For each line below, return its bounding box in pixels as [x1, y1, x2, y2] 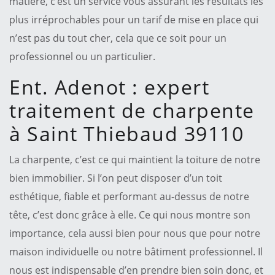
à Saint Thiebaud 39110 [9, 120, 244, 147]
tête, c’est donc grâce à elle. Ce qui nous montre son [9, 207, 250, 222]
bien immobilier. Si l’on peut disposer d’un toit [9, 171, 222, 185]
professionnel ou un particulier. [9, 49, 155, 63]
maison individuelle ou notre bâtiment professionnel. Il [9, 244, 263, 258]
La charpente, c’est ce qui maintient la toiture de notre [9, 152, 260, 166]
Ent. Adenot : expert [9, 73, 209, 100]
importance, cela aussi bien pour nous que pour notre [9, 226, 260, 240]
